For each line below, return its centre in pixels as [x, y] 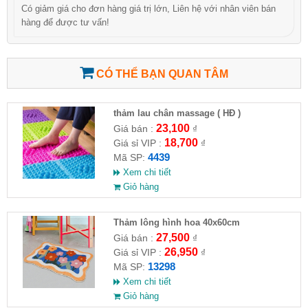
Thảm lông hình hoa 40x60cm [176, 222]
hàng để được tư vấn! [65, 22]
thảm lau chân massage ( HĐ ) [177, 113]
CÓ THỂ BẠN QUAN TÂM [161, 74]
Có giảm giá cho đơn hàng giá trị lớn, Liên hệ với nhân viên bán [148, 8]
